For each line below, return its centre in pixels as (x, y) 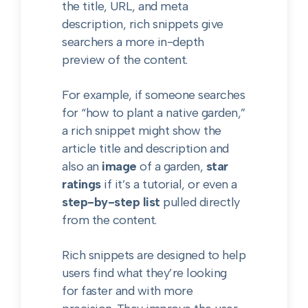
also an (82, 166)
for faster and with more (128, 291)
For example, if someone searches (154, 95)
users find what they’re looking (144, 273)
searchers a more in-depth (133, 42)
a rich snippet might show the (142, 131)
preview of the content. (125, 60)
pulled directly (200, 202)
